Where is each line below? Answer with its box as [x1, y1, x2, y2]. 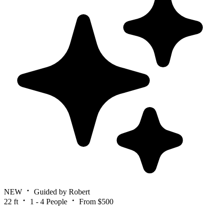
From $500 [79, 197, 113, 206]
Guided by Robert [34, 187, 90, 196]
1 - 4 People [30, 197, 67, 206]
